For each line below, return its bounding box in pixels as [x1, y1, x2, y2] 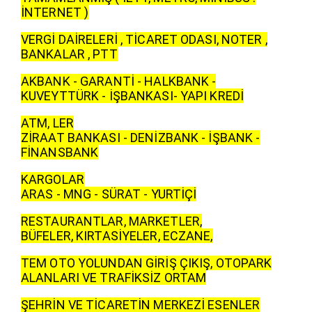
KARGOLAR [21, 171, 84, 187]
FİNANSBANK [21, 144, 99, 159]
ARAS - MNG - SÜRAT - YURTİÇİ [21, 186, 197, 201]
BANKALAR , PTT [21, 46, 118, 61]
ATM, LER [21, 115, 74, 130]
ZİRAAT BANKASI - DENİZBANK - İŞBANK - [21, 130, 260, 145]
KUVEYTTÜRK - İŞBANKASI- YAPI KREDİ [21, 88, 244, 103]
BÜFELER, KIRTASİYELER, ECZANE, [21, 228, 213, 243]
